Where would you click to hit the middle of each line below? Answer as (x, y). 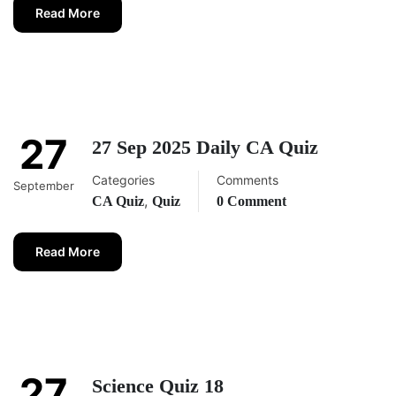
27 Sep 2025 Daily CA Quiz (205, 148)
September (44, 186)
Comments (247, 180)
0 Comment (251, 202)
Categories (123, 180)
